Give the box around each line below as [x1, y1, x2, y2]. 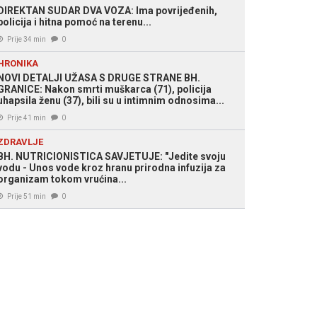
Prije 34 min [7, 35, 46, 43]
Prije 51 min [7, 192, 46, 200]
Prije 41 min [7, 114, 46, 122]
